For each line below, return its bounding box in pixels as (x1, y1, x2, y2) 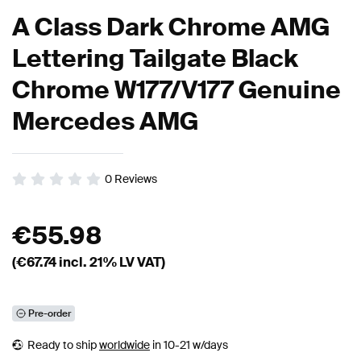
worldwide (99, 338, 150, 353)
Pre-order (28, 307, 71, 321)
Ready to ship (27, 338, 99, 353)
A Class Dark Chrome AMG (12, 11, 330, 44)
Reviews (114, 172, 157, 187)
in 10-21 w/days (150, 338, 228, 353)
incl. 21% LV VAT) (56, 254, 165, 272)
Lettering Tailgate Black (12, 43, 298, 75)
